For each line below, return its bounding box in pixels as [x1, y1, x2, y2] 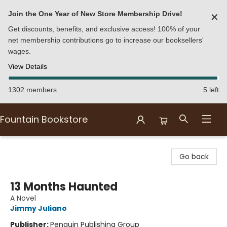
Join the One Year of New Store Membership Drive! [8, 10, 182, 18]
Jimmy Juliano [10, 203, 67, 213]
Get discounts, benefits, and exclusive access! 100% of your [8, 25, 200, 33]
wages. [8, 47, 31, 55]
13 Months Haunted [10, 179, 118, 195]
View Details [8, 62, 47, 70]
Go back [179, 152, 209, 162]
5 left [203, 86, 219, 94]
